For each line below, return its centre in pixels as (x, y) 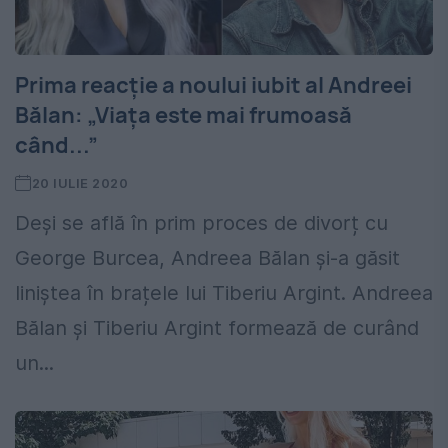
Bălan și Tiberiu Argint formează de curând (217, 328)
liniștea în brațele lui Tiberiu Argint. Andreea (224, 293)
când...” (56, 145)
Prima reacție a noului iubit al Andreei (213, 85)
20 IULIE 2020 (80, 183)
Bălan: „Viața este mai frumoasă (183, 115)
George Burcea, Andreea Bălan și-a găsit (207, 258)
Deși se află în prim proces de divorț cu (201, 223)
